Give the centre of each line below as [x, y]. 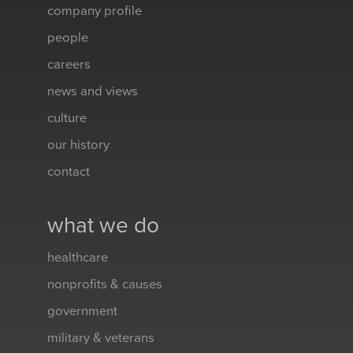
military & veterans [101, 338]
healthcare [78, 257]
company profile [95, 11]
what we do [103, 225]
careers [69, 64]
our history [78, 145]
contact [69, 171]
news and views [93, 91]
